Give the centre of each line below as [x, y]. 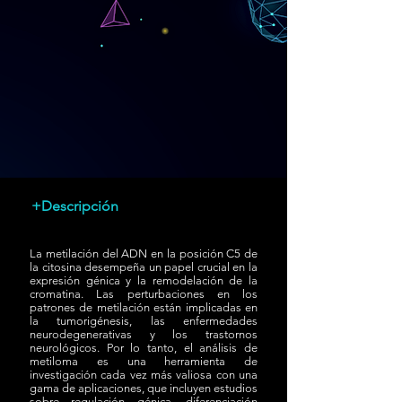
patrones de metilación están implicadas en [144, 307]
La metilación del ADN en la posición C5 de [144, 253]
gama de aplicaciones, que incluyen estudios [144, 388]
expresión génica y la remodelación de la [144, 280]
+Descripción [75, 205]
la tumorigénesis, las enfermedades [144, 320]
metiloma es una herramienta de [144, 361]
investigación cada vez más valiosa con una [144, 374]
